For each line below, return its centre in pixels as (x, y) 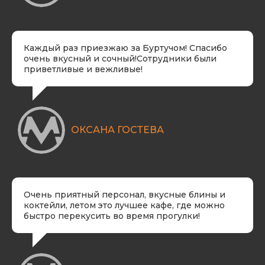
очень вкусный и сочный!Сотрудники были (120, 59)
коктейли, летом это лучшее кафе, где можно (124, 205)
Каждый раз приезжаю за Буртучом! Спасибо (125, 48)
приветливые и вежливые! (83, 69)
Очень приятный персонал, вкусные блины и (125, 195)
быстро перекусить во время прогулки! (112, 216)
